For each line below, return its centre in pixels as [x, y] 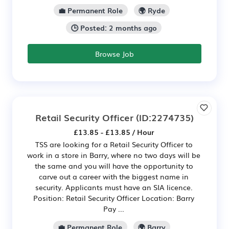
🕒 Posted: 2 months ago [114, 27]
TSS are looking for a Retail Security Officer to [114, 144]
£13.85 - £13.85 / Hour [114, 132]
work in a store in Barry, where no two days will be [114, 155]
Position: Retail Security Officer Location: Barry [114, 198]
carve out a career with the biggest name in [114, 176]
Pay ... [114, 208]
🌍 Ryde [152, 10]
